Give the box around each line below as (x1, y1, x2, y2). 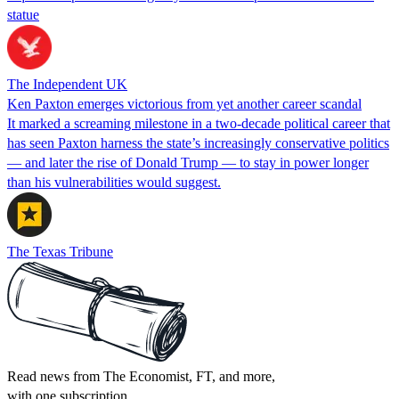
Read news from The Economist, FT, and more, (7, 368, 275, 384)
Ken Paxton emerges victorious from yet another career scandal (7, 95, 362, 111)
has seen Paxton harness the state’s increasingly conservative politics (7, 134, 389, 151)
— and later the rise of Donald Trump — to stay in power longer (7, 154, 369, 170)
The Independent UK (7, 76, 127, 92)
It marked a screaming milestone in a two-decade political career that (7, 115, 390, 131)
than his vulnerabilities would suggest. (7, 174, 221, 190)
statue (7, 6, 39, 22)
